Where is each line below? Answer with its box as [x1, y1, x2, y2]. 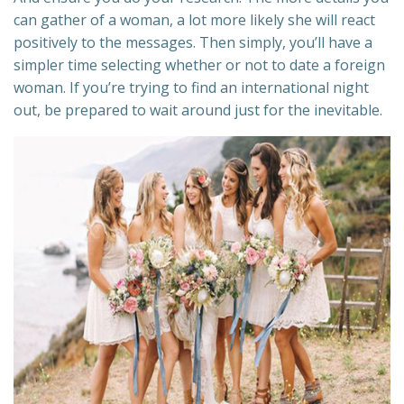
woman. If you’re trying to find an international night [14, 77, 369, 97]
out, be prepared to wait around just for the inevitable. [14, 99, 382, 120]
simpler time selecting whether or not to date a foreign [14, 54, 385, 75]
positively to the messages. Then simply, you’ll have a [14, 32, 372, 52]
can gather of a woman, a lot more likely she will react [14, 9, 375, 30]
